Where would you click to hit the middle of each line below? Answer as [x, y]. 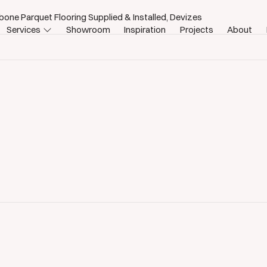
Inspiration [145, 29]
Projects [196, 29]
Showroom [88, 29]
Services [24, 29]
